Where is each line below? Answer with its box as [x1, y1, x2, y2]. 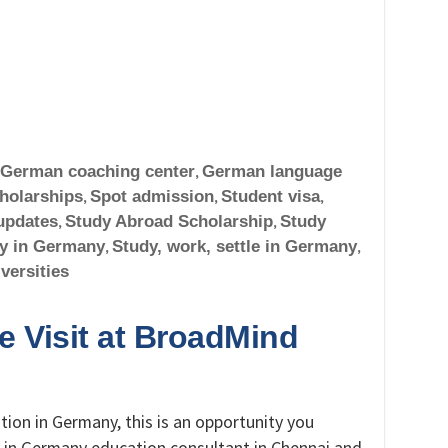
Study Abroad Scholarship [65, 211, 273, 231]
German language [202, 161, 342, 181]
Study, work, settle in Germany [112, 236, 357, 256]
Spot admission [90, 186, 214, 206]
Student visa [221, 186, 320, 206]
